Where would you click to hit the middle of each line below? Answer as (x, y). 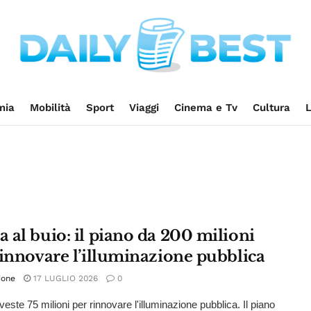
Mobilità (50, 108)
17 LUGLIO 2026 (64, 278)
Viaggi (144, 108)
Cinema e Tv (205, 108)
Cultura (271, 108)
